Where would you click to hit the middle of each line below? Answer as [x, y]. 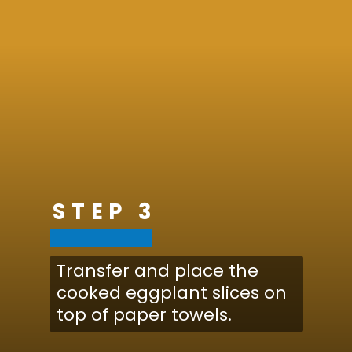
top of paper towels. [144, 315]
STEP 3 [106, 211]
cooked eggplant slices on [171, 293]
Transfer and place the [157, 271]
